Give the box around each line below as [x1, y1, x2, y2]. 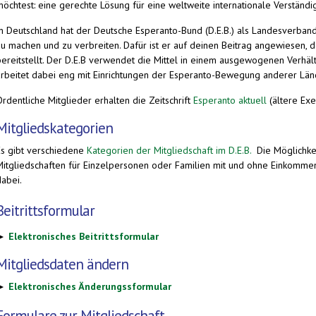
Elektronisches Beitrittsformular [8, 229, 159, 243]
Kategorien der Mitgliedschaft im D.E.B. [87, 143, 251, 157]
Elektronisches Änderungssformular [8, 279, 171, 293]
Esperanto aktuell [193, 93, 267, 107]
